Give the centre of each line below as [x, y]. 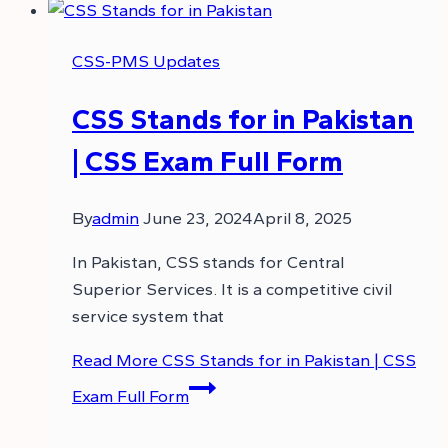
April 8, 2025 [302, 218]
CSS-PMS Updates [146, 60]
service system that [148, 316]
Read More [115, 360]
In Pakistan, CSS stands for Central [208, 262]
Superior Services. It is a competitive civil [232, 289]
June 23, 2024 [198, 218]
